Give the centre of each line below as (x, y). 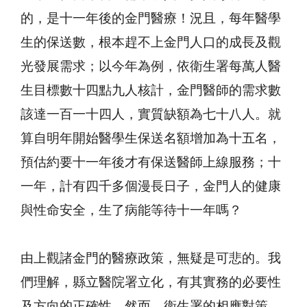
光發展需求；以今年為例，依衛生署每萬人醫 (151, 67)
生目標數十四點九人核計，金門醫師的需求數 (151, 91)
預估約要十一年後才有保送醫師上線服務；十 (151, 163)
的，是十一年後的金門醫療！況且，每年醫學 (151, 19)
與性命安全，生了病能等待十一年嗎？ (131, 211)
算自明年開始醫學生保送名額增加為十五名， (151, 139)
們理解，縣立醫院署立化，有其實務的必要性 (151, 283)
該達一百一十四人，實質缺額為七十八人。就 (151, 115)
